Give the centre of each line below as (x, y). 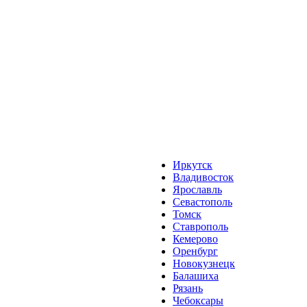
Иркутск (193, 165)
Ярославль (197, 189)
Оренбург (195, 251)
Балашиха (196, 276)
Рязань (188, 288)
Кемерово (195, 239)
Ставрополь (200, 226)
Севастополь (202, 202)
